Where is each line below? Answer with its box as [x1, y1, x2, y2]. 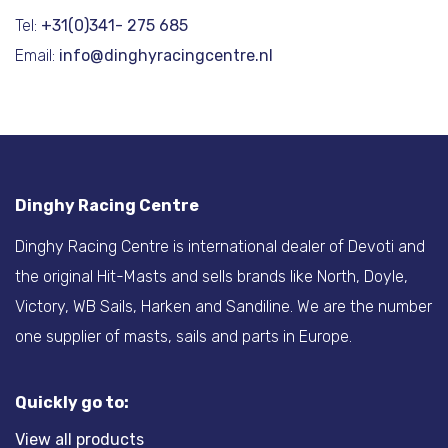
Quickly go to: [15, 392, 129, 412]
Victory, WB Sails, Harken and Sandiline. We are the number [15, 296, 432, 316]
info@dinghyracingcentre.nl [59, 45, 273, 65]
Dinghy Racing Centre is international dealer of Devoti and [15, 236, 425, 256]
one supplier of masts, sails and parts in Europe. [15, 326, 352, 346]
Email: [15, 45, 59, 65]
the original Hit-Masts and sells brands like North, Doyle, [15, 266, 408, 286]
